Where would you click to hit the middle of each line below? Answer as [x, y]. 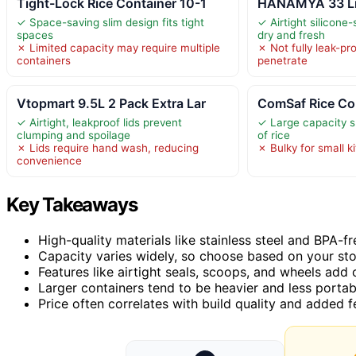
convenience [49, 160]
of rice [274, 135]
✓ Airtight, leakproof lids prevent [99, 122]
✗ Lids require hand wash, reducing [108, 147]
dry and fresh [292, 35]
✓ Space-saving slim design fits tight [110, 22]
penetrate [283, 60]
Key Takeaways [72, 204]
